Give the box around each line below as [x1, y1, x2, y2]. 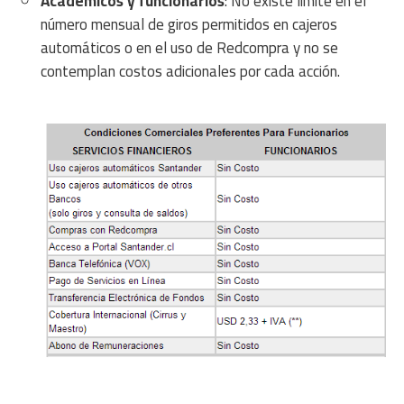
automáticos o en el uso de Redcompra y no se [41, 32, 338, 62]
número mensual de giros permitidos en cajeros [41, 9, 337, 39]
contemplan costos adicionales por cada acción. [41, 56, 340, 86]
